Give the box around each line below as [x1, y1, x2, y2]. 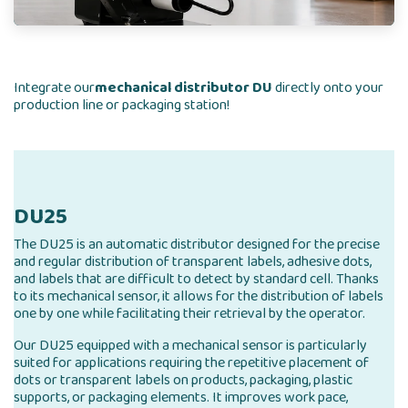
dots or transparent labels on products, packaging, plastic [14, 369, 352, 392]
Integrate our [14, 76, 95, 99]
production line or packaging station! [14, 94, 229, 117]
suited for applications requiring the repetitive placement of [14, 352, 369, 374]
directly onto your [275, 76, 383, 99]
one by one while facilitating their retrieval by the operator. [14, 302, 365, 325]
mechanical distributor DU [95, 76, 272, 99]
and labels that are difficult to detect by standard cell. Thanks [14, 268, 379, 291]
